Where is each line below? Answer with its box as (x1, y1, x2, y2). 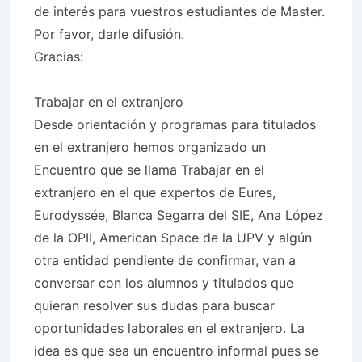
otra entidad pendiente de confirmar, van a (34, 252, 296, 268)
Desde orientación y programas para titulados (34, 116, 316, 133)
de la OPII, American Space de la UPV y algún (34, 229, 312, 246)
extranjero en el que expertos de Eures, (34, 184, 276, 200)
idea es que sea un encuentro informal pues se (34, 343, 318, 359)
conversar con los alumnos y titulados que (34, 275, 293, 291)
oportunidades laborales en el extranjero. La (34, 320, 305, 336)
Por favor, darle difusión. (34, 26, 184, 42)
